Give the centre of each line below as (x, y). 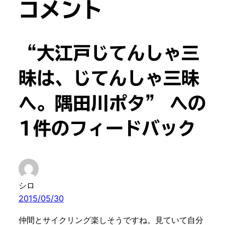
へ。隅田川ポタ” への (112, 103)
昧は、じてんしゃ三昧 (109, 78)
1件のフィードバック (107, 128)
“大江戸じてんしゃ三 (109, 53)
